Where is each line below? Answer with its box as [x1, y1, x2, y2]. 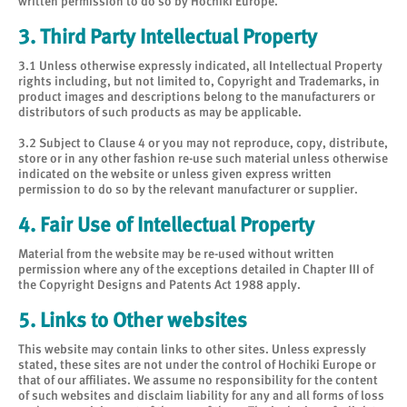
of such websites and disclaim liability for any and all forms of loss [18, 388, 384, 402]
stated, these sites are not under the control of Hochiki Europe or [18, 357, 376, 372]
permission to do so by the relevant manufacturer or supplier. [18, 182, 358, 196]
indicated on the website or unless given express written [18, 166, 332, 181]
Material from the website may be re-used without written [18, 246, 334, 261]
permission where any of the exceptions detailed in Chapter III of [18, 262, 373, 276]
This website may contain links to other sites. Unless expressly [18, 342, 366, 356]
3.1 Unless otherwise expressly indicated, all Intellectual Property [18, 58, 382, 73]
